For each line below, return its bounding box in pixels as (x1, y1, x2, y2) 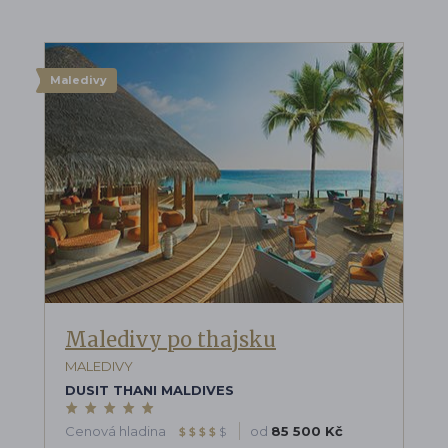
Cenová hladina (65, 422, 169, 439)
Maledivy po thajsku (65, 326, 276, 352)
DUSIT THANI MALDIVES (65, 381, 234, 398)
